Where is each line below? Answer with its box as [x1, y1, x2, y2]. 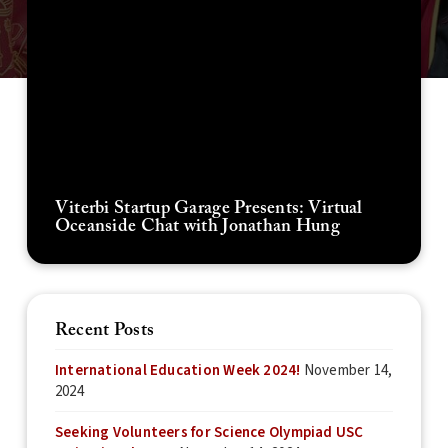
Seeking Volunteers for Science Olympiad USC [54, 422, 364, 444]
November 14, [303, 359, 393, 381]
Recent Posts [54, 320, 155, 340]
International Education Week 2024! [54, 359, 301, 381]
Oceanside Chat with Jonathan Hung [54, 216, 340, 236]
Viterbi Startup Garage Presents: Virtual [54, 198, 363, 218]
